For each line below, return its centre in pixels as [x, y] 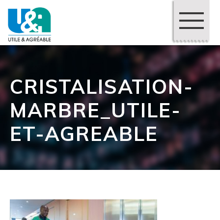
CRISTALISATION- [102, 87]
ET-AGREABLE [84, 134]
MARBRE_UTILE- [96, 110]
